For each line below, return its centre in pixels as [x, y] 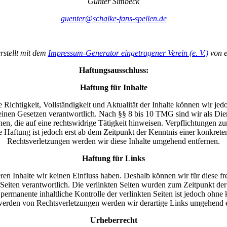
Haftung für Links [113, 159]
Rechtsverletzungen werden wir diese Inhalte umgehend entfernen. [113, 141]
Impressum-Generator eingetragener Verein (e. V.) [128, 53]
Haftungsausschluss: [113, 70]
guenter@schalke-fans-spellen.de [113, 19]
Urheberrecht [113, 220]
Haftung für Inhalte [113, 88]
